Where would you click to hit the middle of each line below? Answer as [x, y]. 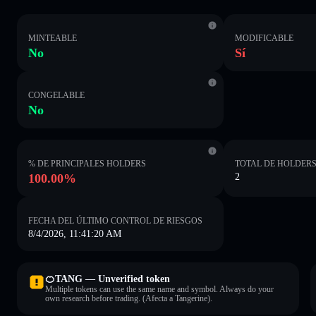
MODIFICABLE [265, 38]
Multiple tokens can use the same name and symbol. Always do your [159, 289]
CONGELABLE [56, 95]
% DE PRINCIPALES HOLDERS [87, 163]
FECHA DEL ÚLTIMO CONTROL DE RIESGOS [115, 220]
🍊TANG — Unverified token [108, 279]
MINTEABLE [53, 38]
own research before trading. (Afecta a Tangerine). [129, 298]
